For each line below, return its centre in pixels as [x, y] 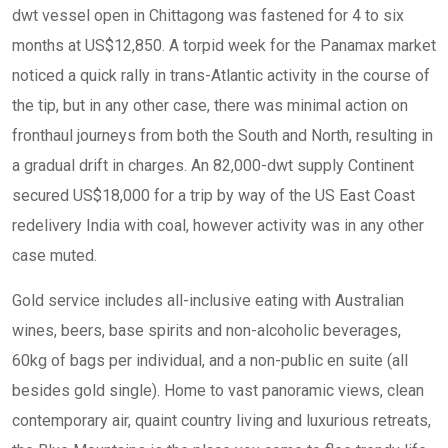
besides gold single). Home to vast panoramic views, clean [218, 390]
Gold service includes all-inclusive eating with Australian [208, 300]
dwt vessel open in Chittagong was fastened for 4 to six [208, 15]
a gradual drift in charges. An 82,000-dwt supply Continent [213, 165]
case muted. [54, 255]
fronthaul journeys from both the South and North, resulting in [222, 135]
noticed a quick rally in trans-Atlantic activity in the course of [221, 75]
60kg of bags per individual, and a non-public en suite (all [210, 360]
